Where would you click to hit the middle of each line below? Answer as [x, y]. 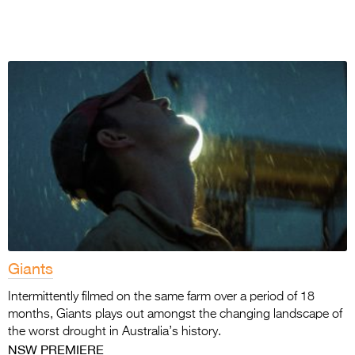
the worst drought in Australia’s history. [115, 332]
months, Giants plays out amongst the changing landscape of [175, 315]
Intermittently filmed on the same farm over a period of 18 [161, 298]
